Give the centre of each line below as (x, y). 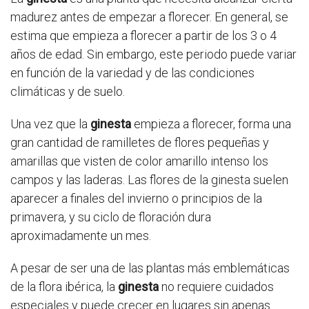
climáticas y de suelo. (68, 92)
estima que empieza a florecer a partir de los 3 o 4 (143, 36)
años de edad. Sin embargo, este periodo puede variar (153, 54)
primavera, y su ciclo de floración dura (111, 217)
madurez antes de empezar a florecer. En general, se (149, 17)
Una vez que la (50, 124)
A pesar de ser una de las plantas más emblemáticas (150, 268)
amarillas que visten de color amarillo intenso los (139, 161)
